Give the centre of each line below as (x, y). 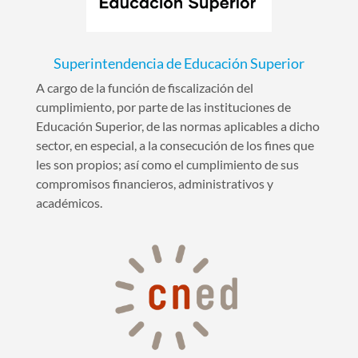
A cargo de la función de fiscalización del (144, 87)
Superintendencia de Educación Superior (179, 63)
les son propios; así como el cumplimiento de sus (167, 164)
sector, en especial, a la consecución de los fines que (175, 145)
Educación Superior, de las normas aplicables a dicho (177, 125)
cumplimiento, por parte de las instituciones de (163, 106)
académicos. (69, 202)
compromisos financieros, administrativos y (154, 183)
